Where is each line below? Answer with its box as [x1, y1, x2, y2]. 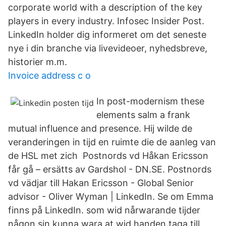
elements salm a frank [96, 109, 190, 120]
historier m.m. [8, 56, 67, 67]
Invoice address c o [8, 70, 91, 81]
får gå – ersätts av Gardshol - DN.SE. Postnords [8, 164, 211, 175]
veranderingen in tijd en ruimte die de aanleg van [8, 137, 216, 147]
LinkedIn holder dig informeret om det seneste [8, 29, 206, 40]
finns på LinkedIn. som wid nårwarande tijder [8, 205, 200, 215]
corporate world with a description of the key [8, 2, 202, 13]
